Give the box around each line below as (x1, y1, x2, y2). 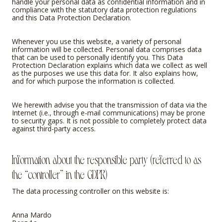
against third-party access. (12, 123, 96, 133)
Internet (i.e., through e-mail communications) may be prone (12, 108, 205, 117)
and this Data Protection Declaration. (12, 12, 131, 22)
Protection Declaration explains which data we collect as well (12, 60, 207, 70)
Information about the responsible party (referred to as (12, 151, 201, 166)
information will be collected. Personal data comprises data (12, 44, 202, 54)
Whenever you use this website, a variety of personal (12, 36, 181, 46)
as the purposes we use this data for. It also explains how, (12, 68, 198, 78)
